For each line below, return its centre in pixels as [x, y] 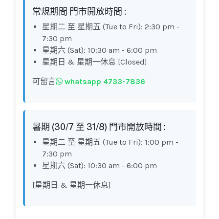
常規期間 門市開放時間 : [79, 12]
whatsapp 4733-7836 [104, 82]
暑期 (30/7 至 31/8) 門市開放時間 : [99, 127]
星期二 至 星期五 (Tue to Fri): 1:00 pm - [110, 142]
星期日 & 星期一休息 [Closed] [95, 62]
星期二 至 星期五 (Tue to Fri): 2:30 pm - [111, 27]
